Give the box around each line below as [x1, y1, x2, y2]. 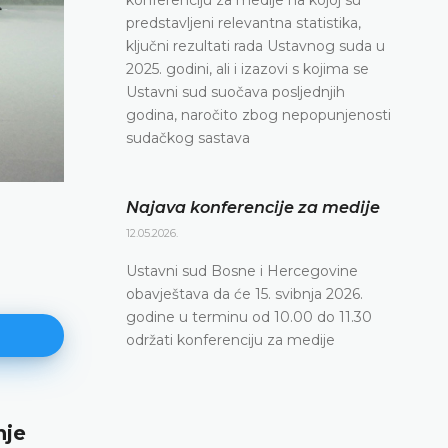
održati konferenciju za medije [126, 330, 339, 349]
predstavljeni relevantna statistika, [126, 13, 361, 32]
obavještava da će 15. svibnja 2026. [126, 284, 363, 303]
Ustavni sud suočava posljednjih [126, 82, 345, 101]
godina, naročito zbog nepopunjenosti [126, 105, 391, 124]
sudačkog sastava [126, 128, 254, 147]
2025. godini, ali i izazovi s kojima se [126, 59, 369, 78]
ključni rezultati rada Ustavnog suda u [126, 36, 385, 55]
